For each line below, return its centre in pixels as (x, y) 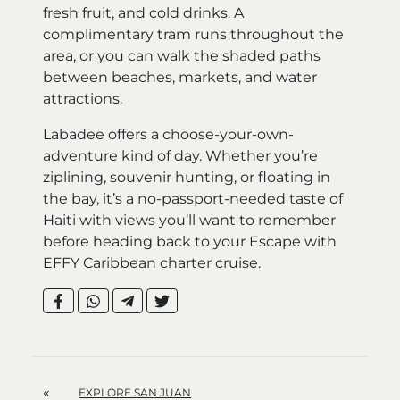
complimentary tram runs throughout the (193, 34)
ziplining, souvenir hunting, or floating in (187, 177)
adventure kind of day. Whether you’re (180, 155)
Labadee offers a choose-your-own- (168, 134)
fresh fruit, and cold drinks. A (143, 12)
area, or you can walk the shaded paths (182, 55)
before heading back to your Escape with (190, 241)
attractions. (83, 98)
